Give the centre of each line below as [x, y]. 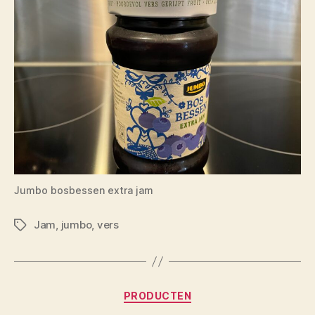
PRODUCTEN [157, 296]
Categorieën [192, 293]
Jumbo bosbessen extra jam [84, 191]
